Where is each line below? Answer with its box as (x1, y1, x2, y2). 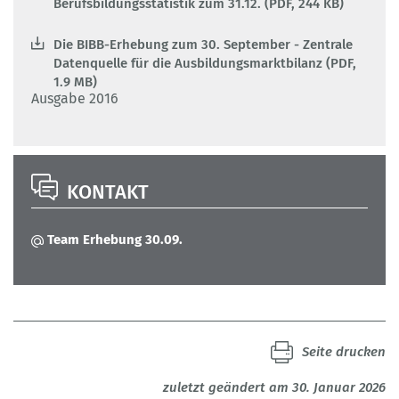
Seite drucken (302, 344, 386, 361)
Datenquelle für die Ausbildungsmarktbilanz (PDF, (53, 55, 356, 72)
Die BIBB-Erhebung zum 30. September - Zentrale (53, 37, 353, 53)
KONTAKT (67, 180, 149, 205)
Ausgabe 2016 (31, 90, 122, 108)
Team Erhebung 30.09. (47, 232, 183, 248)
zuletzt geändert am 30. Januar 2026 (163, 379, 386, 396)
